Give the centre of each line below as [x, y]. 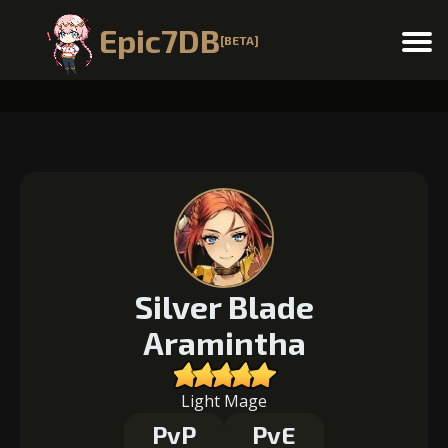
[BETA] [240, 40]
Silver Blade [224, 306]
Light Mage [224, 401]
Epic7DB [160, 40]
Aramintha [224, 342]
